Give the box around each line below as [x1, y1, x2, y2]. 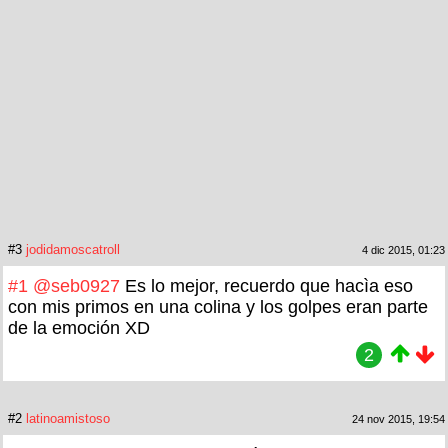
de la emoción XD [8, 318, 150, 339]
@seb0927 [33, 276, 120, 297]
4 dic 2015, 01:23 [362, 244, 445, 257]
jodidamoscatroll [26, 242, 120, 258]
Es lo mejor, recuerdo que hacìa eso [120, 276, 413, 297]
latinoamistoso [26, 411, 110, 427]
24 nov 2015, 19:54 [352, 413, 445, 426]
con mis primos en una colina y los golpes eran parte [8, 297, 428, 318]
